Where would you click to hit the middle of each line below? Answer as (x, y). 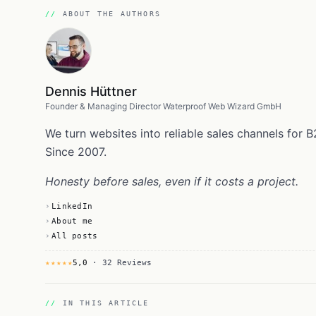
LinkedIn (72, 206)
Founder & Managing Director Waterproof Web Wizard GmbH (163, 106)
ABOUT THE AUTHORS (112, 13)
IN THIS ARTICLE (106, 303)
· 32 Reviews (120, 262)
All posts (75, 236)
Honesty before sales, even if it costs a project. (172, 181)
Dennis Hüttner (91, 91)
